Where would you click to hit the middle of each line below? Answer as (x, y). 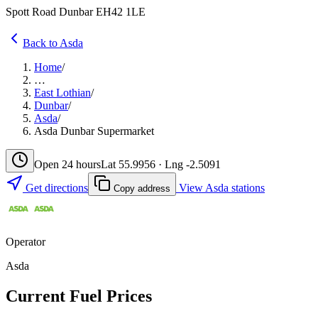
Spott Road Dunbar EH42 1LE (76, 11)
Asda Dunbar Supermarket (94, 131)
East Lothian (62, 92)
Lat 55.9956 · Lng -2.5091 (161, 164)
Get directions (55, 187)
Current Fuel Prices (79, 296)
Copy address (141, 188)
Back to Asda (53, 43)
